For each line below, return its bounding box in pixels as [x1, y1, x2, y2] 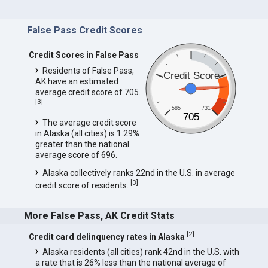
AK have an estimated [35, 76, 118, 86]
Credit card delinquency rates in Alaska [28, 232, 185, 242]
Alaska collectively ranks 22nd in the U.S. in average [42, 167, 235, 178]
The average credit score [42, 117, 136, 127]
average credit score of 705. [35, 87, 141, 97]
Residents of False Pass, [42, 65, 134, 75]
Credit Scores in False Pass [28, 50, 139, 60]
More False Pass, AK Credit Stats [24, 210, 175, 222]
